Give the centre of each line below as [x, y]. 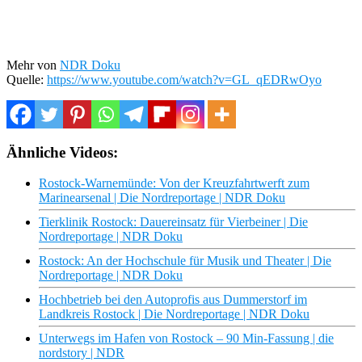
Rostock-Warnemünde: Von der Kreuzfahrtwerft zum [174, 183]
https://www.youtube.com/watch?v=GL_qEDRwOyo [184, 79]
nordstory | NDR [82, 353]
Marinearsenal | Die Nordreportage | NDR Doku [162, 198]
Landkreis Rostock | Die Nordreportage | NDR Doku [174, 314]
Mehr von [33, 65]
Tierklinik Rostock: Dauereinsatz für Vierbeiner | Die [173, 222]
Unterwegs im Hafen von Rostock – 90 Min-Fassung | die [186, 339]
